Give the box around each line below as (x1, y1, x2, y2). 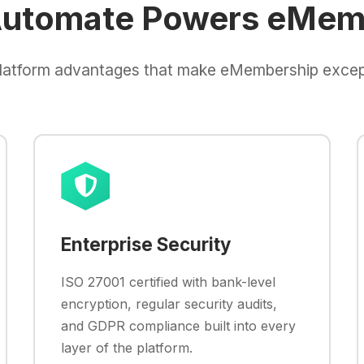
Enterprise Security (61, 233, 232, 255)
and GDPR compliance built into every (61, 318, 297, 334)
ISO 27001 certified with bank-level (61, 274, 276, 290)
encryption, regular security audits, (61, 296, 278, 312)
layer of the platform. (61, 340, 193, 356)
